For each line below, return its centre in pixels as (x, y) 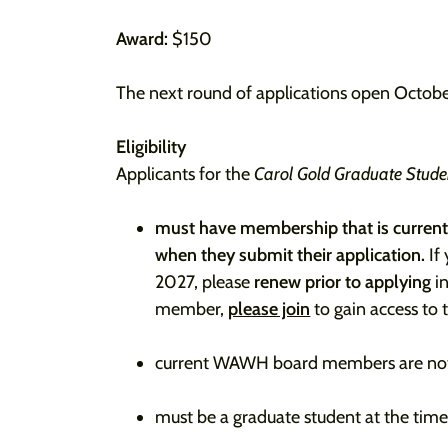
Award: (142, 39)
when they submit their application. (292, 255)
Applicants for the (185, 174)
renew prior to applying (343, 282)
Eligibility (153, 147)
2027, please (205, 282)
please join (269, 309)
